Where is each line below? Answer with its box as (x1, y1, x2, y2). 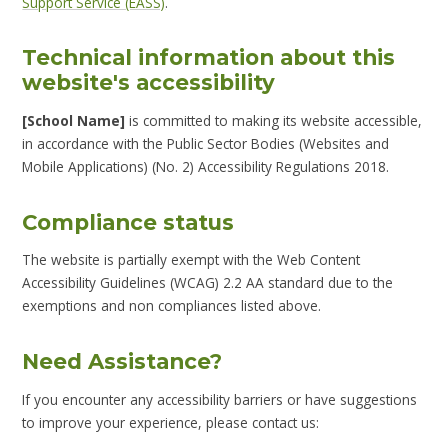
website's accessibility (22, 69, 276, 96)
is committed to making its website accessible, (125, 110, 423, 130)
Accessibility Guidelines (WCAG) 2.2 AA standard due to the (22, 273, 394, 293)
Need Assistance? (22, 348, 223, 375)
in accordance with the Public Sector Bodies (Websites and (22, 133, 390, 153)
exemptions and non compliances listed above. (22, 296, 322, 316)
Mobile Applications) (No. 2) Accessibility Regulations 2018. (22, 156, 390, 176)
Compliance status (22, 208, 235, 235)
